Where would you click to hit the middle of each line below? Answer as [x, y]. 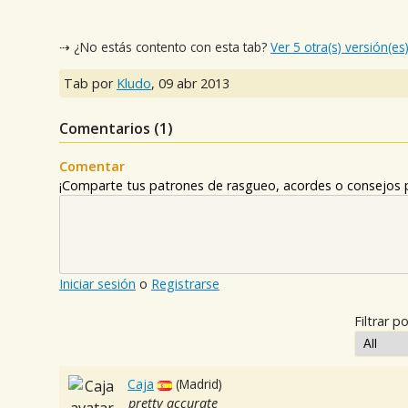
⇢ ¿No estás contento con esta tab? [165, 46]
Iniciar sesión [97, 284]
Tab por [90, 84]
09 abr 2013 [194, 84]
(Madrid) [199, 384]
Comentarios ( [109, 129]
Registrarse [185, 284]
